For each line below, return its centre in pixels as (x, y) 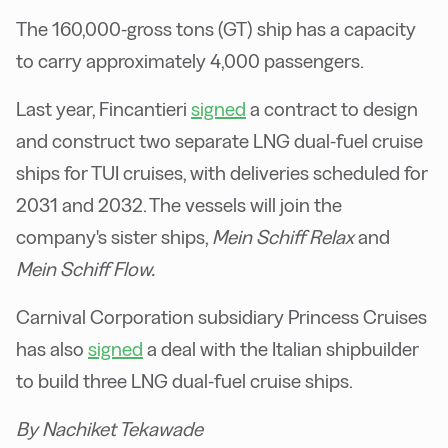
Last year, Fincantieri (103, 108)
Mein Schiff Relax (283, 236)
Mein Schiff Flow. (85, 268)
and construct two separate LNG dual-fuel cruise (219, 140)
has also (52, 348)
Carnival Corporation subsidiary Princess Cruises (221, 316)
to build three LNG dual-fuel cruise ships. (184, 380)
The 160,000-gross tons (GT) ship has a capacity (216, 28)
